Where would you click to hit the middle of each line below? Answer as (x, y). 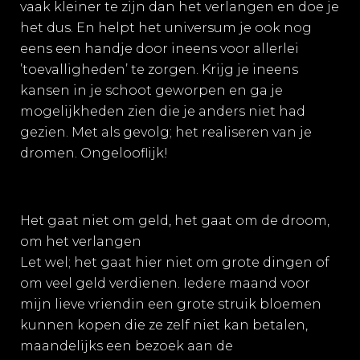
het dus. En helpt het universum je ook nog (166, 28)
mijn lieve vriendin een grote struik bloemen (171, 304)
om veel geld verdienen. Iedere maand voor (165, 283)
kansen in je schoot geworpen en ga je (151, 90)
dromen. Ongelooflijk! (94, 153)
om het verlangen (81, 241)
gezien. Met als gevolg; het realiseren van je (166, 132)
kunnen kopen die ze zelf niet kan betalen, (164, 325)
